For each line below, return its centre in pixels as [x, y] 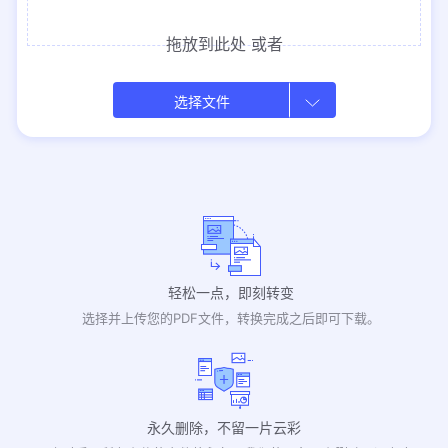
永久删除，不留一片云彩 [224, 427]
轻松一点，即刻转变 [231, 292]
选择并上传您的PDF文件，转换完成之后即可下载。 [231, 317]
